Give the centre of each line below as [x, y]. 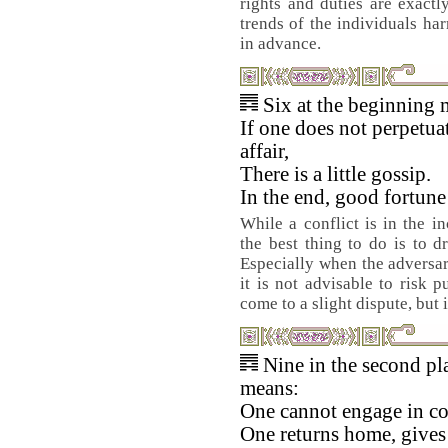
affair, [264, 151]
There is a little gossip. [335, 174]
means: [269, 388]
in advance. [280, 43]
